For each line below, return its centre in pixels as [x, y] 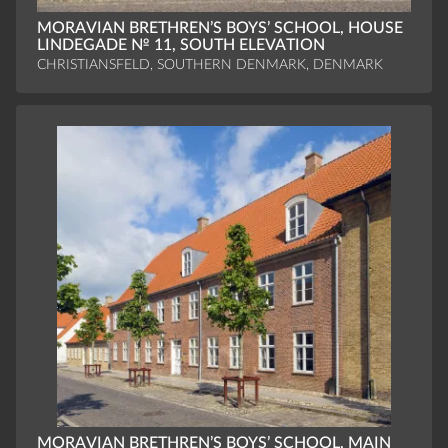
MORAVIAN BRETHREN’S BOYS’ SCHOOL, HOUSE [219, 28]
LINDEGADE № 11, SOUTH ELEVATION [180, 45]
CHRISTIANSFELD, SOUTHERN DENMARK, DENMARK [209, 64]
